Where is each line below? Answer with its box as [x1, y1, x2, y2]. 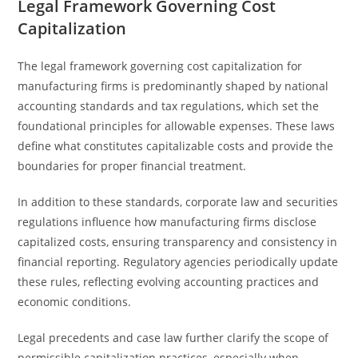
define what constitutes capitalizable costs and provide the [18, 138, 334, 153]
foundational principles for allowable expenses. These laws [18, 118, 336, 133]
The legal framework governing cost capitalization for [18, 58, 303, 74]
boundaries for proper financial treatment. [18, 158, 247, 173]
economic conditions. [18, 294, 132, 309]
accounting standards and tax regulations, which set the [18, 98, 320, 113]
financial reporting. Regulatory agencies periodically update [18, 254, 339, 269]
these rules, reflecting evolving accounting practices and [18, 274, 320, 289]
